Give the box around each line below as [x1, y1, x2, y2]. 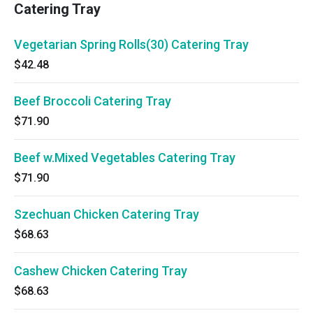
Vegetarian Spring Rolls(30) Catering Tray [14, 37, 249, 52]
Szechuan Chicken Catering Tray [14, 207, 199, 221]
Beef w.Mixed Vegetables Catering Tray [14, 150, 235, 165]
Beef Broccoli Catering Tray [14, 94, 171, 108]
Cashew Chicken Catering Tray [14, 263, 187, 278]
